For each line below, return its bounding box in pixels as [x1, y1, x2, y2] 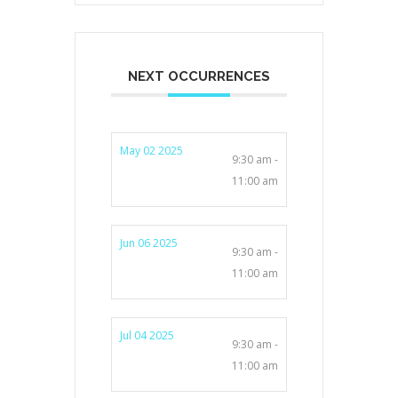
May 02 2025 [120, 143, 183, 159]
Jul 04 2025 [120, 328, 174, 344]
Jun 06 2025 [120, 235, 178, 251]
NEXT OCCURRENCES [128, 68, 270, 85]
